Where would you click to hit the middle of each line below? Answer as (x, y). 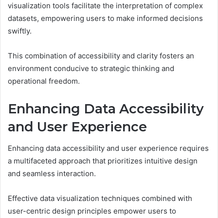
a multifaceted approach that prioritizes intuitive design (103, 161)
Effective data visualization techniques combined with (100, 199)
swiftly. (20, 31)
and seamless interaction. (52, 174)
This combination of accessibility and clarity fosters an (101, 55)
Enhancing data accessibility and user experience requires (108, 148)
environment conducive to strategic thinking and (91, 68)
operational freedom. (44, 81)
